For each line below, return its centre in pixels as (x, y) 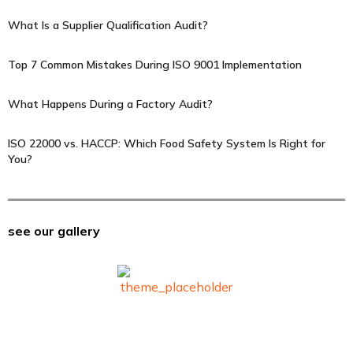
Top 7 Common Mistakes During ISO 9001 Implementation (155, 65)
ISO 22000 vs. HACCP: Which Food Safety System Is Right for (167, 143)
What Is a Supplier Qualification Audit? (108, 25)
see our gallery (54, 231)
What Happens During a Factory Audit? (110, 104)
